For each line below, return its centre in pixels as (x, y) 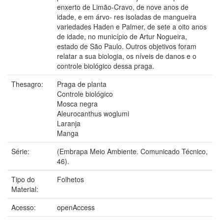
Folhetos (70, 179)
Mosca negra (77, 103)
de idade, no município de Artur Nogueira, (122, 36)
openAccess (76, 207)
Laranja (69, 123)
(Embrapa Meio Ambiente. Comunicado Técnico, (132, 151)
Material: (26, 189)
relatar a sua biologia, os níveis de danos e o (127, 56)
